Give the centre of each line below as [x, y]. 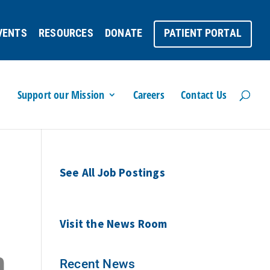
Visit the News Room [113, 224]
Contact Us [204, 95]
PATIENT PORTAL [203, 33]
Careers [149, 95]
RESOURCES [66, 33]
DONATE [124, 33]
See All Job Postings [112, 172]
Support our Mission [61, 95]
